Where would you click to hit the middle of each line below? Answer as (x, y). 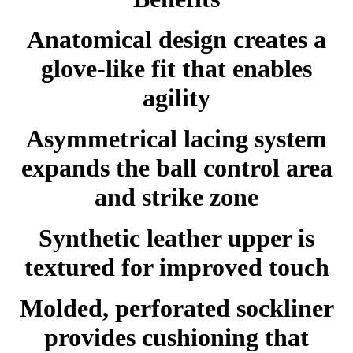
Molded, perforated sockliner (176, 308)
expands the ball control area (176, 167)
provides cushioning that (176, 337)
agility (176, 97)
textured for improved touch (176, 267)
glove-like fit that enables (176, 68)
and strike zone (176, 197)
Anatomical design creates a (176, 39)
